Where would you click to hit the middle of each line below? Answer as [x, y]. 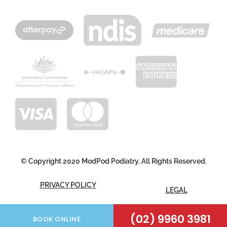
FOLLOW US [92, 215]
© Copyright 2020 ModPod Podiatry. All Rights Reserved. [113, 161]
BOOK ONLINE [57, 219]
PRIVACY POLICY [68, 185]
